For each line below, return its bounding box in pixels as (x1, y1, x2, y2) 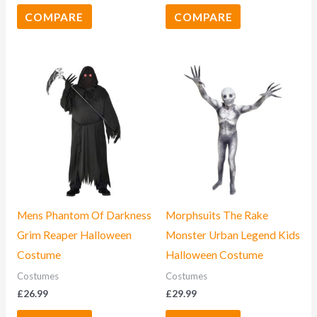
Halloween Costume (166, 248, 263, 262)
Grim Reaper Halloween (16, 229, 132, 242)
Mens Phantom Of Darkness (16, 209, 151, 222)
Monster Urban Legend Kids (166, 229, 300, 242)
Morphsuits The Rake (166, 209, 268, 222)
